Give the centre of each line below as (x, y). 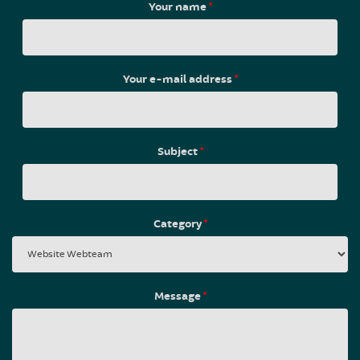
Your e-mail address (178, 79)
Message (178, 296)
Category (178, 224)
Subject (178, 151)
